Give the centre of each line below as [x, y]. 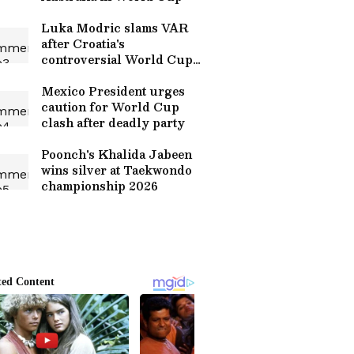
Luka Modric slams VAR [115, 28]
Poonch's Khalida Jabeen [117, 154]
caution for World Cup [110, 107]
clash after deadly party [113, 122]
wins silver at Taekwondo [117, 170]
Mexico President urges [113, 91]
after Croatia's [83, 43]
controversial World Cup [117, 59]
